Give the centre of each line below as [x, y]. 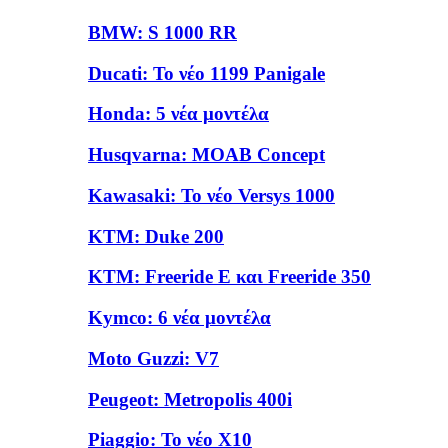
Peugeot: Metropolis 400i [190, 399]
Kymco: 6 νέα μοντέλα [179, 318]
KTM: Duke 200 [156, 236]
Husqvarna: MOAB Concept [206, 155]
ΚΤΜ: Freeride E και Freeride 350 [229, 277]
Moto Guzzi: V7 [153, 358]
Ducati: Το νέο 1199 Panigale [206, 73]
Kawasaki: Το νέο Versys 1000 [211, 195]
